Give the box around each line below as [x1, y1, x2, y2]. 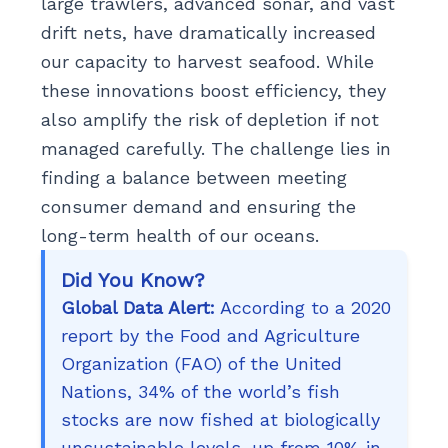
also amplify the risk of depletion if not [40, 108, 379, 130]
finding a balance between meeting [40, 166, 347, 188]
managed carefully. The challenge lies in [40, 137, 391, 159]
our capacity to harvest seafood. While [40, 50, 374, 72]
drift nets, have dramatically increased [40, 21, 376, 43]
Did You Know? [60, 267, 205, 292]
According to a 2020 [214, 296, 391, 318]
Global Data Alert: [60, 296, 215, 318]
